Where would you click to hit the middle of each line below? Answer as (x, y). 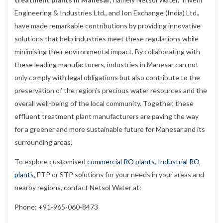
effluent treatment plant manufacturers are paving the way (107, 116)
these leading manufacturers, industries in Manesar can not (107, 64)
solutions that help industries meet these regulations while (107, 38)
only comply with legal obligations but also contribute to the (107, 77)
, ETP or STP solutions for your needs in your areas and (119, 174)
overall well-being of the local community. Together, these (104, 103)
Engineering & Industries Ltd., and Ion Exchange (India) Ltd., (107, 12)
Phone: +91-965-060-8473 (56, 207)
